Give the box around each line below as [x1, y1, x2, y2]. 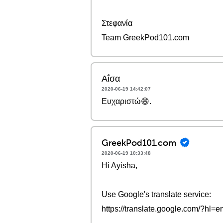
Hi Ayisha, [102, 161, 137, 170]
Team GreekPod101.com [102, 33, 189, 42]
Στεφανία [102, 19, 132, 27]
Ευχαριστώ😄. [102, 97, 151, 106]
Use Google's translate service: [102, 190, 211, 199]
